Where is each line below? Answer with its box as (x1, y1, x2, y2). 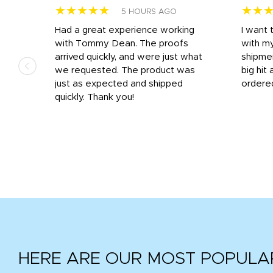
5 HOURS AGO (121, 7, 177, 16)
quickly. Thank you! (55, 92, 134, 102)
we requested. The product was (55, 65, 195, 75)
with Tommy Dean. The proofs (55, 38, 188, 48)
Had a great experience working (55, 25, 194, 35)
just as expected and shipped (55, 79, 183, 88)
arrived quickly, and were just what (55, 52, 202, 62)
